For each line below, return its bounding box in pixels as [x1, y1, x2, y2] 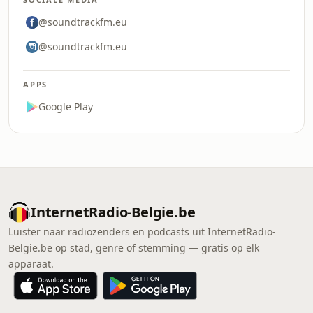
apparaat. [8, 257, 54, 270]
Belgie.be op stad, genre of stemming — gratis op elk [8, 241, 259, 254]
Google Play [38, 100, 93, 113]
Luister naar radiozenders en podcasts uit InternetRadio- [8, 225, 276, 238]
